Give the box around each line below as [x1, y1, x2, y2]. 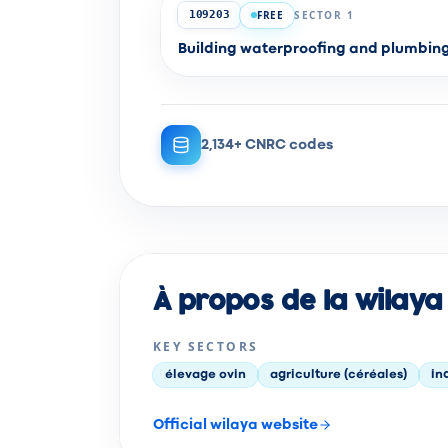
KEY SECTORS [153, 338, 259, 355]
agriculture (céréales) [270, 370, 407, 380]
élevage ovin [165, 370, 246, 380]
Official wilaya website [153, 419, 318, 431]
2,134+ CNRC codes [201, 139, 333, 151]
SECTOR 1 [294, 7, 355, 22]
